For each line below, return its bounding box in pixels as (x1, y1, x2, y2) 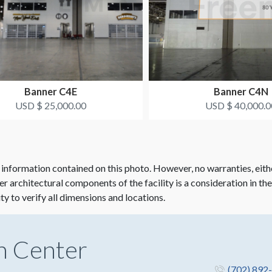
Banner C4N (213, 86, 268, 98)
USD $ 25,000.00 (15, 100, 86, 112)
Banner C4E (24, 86, 77, 98)
